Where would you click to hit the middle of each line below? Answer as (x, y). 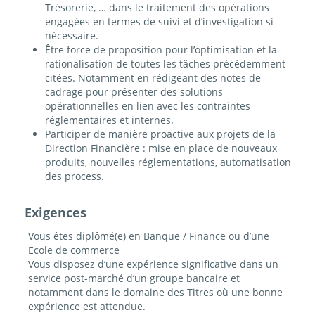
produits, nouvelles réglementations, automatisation (168, 162)
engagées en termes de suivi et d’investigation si (159, 22)
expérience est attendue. (86, 307)
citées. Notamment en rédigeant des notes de (153, 78)
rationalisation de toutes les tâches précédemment (165, 64)
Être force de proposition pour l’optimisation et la (161, 50)
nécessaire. (71, 36)
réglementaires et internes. (109, 120)
